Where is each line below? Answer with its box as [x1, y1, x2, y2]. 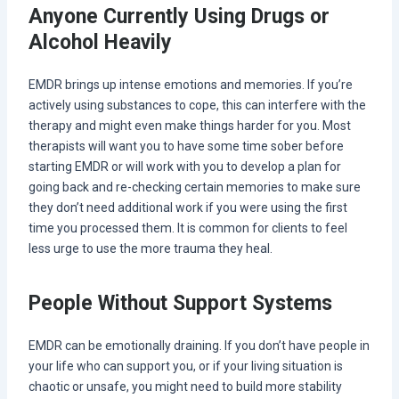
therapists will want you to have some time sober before [28, 139, 344, 154]
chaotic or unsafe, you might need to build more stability [28, 379, 342, 395]
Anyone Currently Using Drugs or [28, 4, 330, 29]
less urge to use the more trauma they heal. [28, 241, 273, 256]
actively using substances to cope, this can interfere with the [28, 98, 366, 113]
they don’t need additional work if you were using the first [28, 200, 347, 216]
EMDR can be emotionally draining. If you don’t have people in [28, 338, 370, 354]
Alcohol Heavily [28, 30, 172, 55]
